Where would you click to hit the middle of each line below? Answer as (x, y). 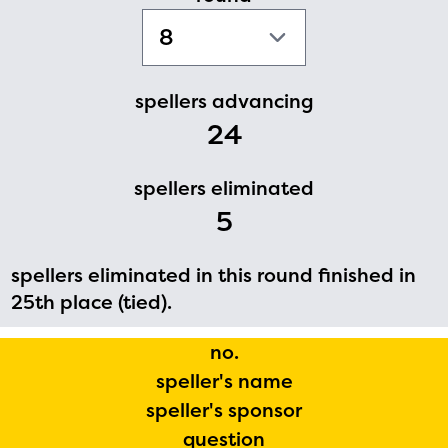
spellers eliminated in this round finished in (213, 274)
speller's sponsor (224, 409)
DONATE (375, 133)
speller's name (224, 380)
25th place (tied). (91, 301)
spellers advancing (224, 100)
